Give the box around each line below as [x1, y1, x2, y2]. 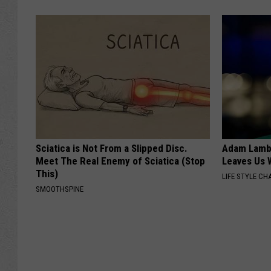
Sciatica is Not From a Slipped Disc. [36, 142, 188, 155]
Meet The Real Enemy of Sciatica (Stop [36, 155, 205, 168]
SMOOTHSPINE [36, 184, 83, 194]
